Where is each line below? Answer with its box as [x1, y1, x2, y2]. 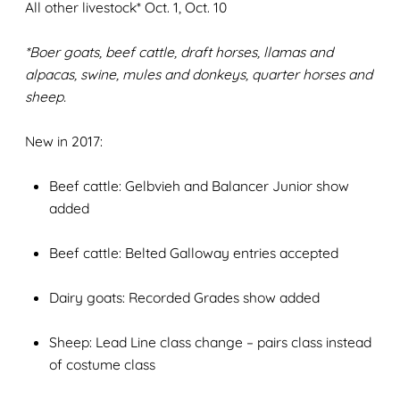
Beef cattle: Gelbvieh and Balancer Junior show [49, 177, 350, 196]
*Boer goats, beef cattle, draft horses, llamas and [25, 43, 334, 62]
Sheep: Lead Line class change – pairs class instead [49, 333, 372, 352]
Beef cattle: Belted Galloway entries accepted [49, 244, 339, 262]
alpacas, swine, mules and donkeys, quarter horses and [25, 65, 373, 84]
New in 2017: [25, 132, 104, 151]
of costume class [49, 355, 156, 374]
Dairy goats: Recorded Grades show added [49, 288, 321, 307]
